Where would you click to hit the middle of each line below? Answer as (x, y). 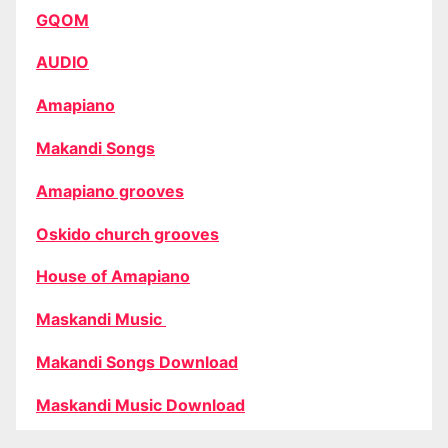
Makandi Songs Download (137, 361)
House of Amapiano (113, 276)
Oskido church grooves (127, 233)
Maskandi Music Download (140, 404)
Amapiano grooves (110, 190)
